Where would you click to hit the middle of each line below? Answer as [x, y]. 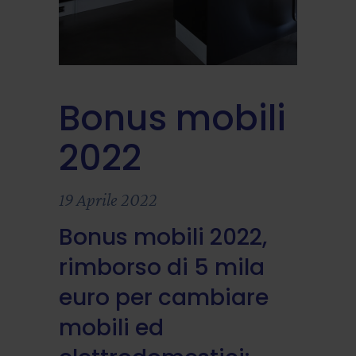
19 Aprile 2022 [108, 199]
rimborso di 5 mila [162, 267]
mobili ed [111, 327]
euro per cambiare [164, 297]
